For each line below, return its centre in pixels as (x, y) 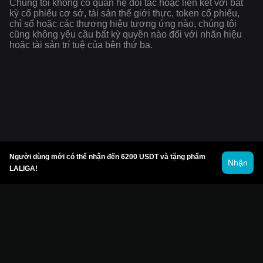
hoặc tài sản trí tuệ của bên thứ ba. (81, 45)
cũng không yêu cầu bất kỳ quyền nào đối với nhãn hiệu (126, 34)
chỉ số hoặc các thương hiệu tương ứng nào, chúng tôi (123, 23)
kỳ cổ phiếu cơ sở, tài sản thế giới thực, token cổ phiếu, (124, 13)
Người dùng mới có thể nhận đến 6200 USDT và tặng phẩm (107, 157)
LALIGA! (23, 168)
